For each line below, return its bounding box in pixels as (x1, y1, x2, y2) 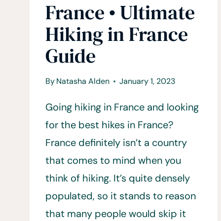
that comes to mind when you (45, 153, 181, 167)
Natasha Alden (56, 75, 110, 86)
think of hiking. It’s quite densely (45, 171, 190, 184)
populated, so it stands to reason (45, 189, 196, 202)
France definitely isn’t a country (45, 136, 187, 149)
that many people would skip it (45, 207, 186, 220)
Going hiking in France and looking (45, 100, 199, 113)
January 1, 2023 (119, 75, 176, 86)
